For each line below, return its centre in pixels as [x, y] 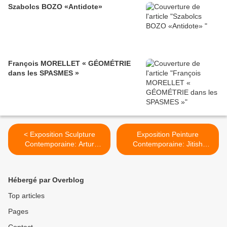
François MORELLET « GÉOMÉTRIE [69, 64]
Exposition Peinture [168, 135]
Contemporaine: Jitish [168, 144]
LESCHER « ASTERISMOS [59, 154]
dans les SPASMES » [44, 73]
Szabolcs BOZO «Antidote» [55, 7]
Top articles [26, 196]
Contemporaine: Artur [59, 144]
